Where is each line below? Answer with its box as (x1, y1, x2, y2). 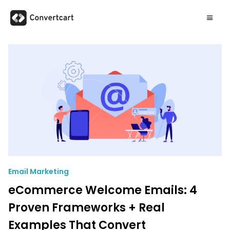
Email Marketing (8, 166, 69, 177)
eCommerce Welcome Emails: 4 (8, 182, 197, 199)
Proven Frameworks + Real (8, 200, 165, 216)
